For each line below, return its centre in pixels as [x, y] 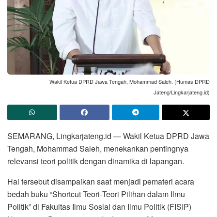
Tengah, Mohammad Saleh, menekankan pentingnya [98, 148]
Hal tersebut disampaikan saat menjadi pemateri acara [101, 181]
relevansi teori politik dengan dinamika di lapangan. [96, 161]
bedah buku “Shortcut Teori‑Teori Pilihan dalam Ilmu [96, 194]
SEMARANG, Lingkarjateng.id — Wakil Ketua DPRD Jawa [108, 136]
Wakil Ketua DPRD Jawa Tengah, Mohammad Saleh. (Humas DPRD [130, 81]
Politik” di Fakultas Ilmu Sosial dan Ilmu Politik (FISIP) [99, 206]
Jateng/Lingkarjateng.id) [182, 92]
